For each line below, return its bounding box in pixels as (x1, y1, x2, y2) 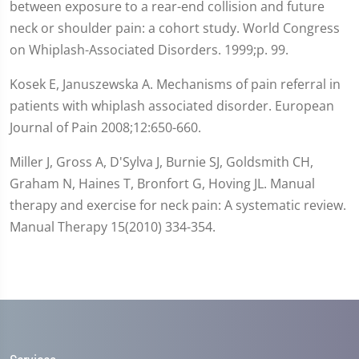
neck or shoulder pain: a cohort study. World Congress (10, 18, 340, 37)
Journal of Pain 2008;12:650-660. (10, 118, 201, 136)
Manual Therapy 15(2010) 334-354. (10, 217, 216, 236)
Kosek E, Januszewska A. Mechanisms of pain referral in (10, 75, 341, 93)
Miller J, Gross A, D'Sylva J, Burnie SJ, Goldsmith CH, (10, 152, 313, 171)
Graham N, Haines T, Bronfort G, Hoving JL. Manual (10, 174, 315, 192)
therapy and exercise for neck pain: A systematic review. (10, 196, 346, 214)
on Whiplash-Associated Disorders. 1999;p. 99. (10, 40, 288, 58)
